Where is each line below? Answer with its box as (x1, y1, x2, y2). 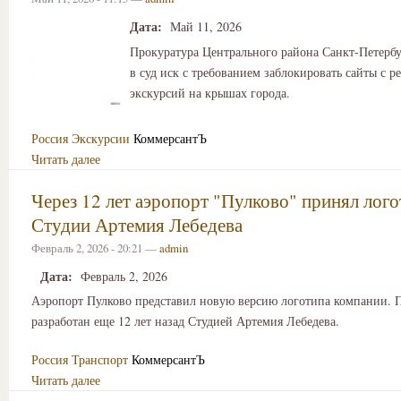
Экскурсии (72, 129, 130, 147)
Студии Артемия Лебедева (31, 211, 243, 237)
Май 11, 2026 (170, 18, 242, 36)
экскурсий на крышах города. (130, 83, 290, 101)
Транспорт (72, 350, 128, 368)
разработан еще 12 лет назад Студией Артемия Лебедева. (31, 312, 339, 330)
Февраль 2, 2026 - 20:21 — (31, 239, 159, 256)
